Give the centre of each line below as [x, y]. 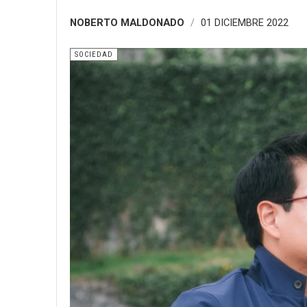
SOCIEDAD [94, 54]
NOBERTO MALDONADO [127, 23]
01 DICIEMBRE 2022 [245, 23]
